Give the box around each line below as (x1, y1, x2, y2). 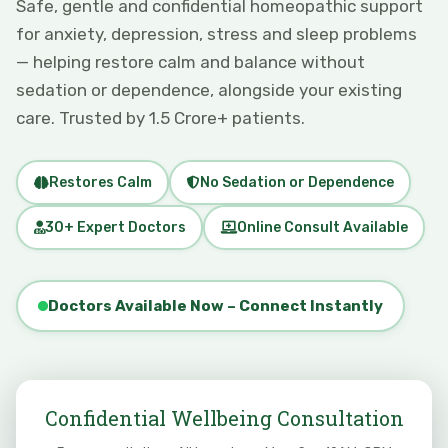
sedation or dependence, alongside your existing (16, 80, 402, 100)
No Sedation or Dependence (199, 173, 394, 191)
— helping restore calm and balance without (16, 52, 365, 72)
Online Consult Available (236, 218, 408, 236)
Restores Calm (48, 173, 152, 191)
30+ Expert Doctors (44, 218, 186, 236)
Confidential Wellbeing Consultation (44, 405, 404, 431)
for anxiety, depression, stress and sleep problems (16, 24, 417, 44)
